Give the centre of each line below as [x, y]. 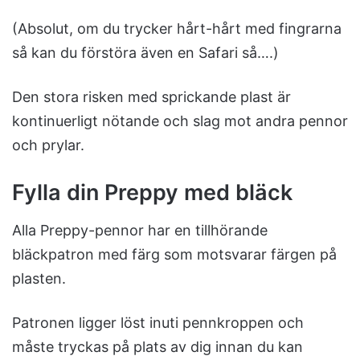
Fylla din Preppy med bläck [152, 193]
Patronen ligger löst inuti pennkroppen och [158, 322]
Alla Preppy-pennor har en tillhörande [140, 230]
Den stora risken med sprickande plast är [151, 97]
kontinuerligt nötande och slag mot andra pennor [180, 121]
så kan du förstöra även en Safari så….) [145, 53]
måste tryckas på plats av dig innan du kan [157, 346]
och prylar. [48, 145]
